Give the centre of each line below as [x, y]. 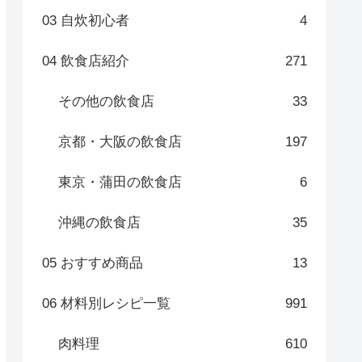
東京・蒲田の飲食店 [120, 182]
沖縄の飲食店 [99, 222]
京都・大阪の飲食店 [120, 141]
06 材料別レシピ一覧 [106, 303]
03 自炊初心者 [86, 20]
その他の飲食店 [106, 101]
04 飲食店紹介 [86, 61]
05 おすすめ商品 [93, 263]
